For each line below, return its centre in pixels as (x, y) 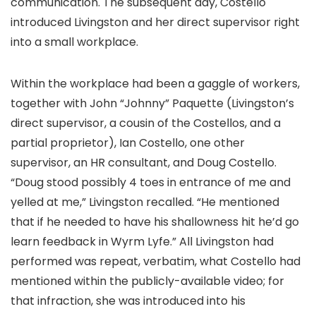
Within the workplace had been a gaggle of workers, (155, 84)
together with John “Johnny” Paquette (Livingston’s (152, 103)
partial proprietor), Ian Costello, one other (128, 143)
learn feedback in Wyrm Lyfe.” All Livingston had (142, 242)
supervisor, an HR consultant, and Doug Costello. (144, 163)
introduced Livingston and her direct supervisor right (155, 22)
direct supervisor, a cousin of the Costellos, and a (146, 123)
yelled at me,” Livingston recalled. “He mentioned (145, 202)
